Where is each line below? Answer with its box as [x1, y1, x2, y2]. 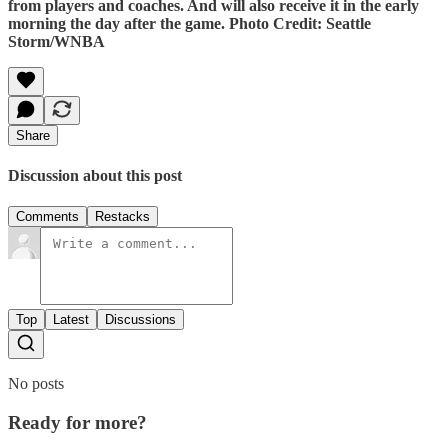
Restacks [95, 209, 150, 225]
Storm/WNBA [8, 32, 105, 50]
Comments [16, 209, 79, 225]
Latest [53, 312, 89, 328]
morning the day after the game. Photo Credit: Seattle [8, 14, 371, 32]
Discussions [105, 312, 176, 328]
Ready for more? [8, 411, 147, 433]
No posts [8, 375, 64, 393]
